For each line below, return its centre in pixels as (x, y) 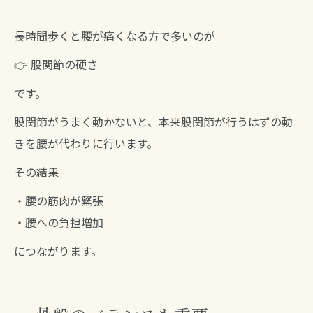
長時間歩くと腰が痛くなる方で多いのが (115, 36)
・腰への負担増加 (59, 223)
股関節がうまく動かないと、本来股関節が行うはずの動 (153, 122)
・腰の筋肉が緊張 (59, 201)
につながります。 (58, 251)
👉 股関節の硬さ (56, 65)
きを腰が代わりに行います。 (86, 144)
